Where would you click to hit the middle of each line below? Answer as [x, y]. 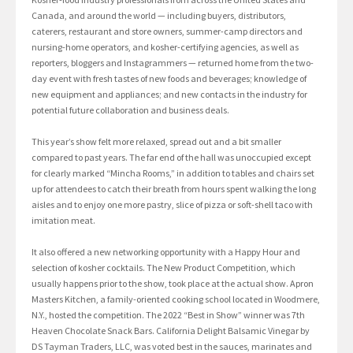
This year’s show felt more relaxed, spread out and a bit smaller [156, 142]
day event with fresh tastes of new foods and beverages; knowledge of [169, 79]
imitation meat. [63, 221]
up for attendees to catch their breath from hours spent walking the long [174, 189]
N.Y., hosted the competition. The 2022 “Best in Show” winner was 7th [168, 315]
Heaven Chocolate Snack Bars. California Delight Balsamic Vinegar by [171, 331]
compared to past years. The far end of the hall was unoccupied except [171, 158]
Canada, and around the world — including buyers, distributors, [159, 16]
